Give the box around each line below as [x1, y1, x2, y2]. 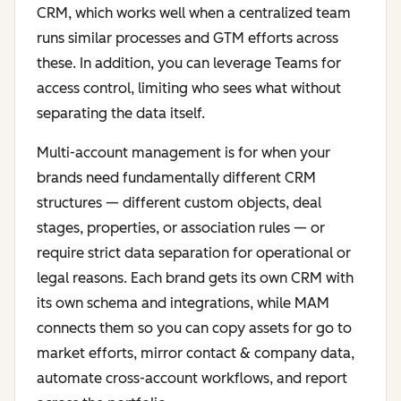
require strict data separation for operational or [37, 244, 351, 262]
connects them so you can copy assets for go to [37, 320, 352, 337]
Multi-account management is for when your [37, 144, 330, 162]
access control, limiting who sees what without [37, 80, 341, 98]
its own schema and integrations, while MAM [37, 294, 329, 312]
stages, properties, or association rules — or [37, 219, 325, 237]
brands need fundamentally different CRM [37, 169, 316, 187]
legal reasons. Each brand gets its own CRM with [37, 269, 354, 287]
